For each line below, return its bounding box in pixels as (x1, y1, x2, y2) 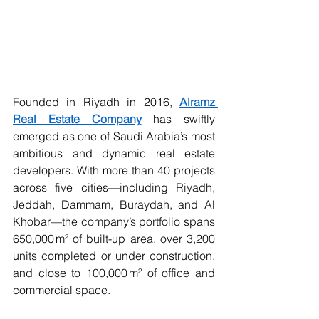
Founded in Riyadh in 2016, (13, 95, 179, 110)
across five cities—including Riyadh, (13, 180, 215, 195)
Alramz (179, 95, 215, 110)
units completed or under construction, (13, 249, 215, 263)
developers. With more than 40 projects (13, 163, 215, 178)
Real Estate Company (13, 112, 142, 127)
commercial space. (13, 283, 110, 298)
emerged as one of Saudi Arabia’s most (13, 129, 215, 144)
